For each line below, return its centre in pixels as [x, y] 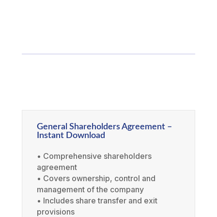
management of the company [90, 190]
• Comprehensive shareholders [94, 156]
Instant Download [71, 136]
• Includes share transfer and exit [97, 201]
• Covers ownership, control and [96, 178]
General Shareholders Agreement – [104, 127]
